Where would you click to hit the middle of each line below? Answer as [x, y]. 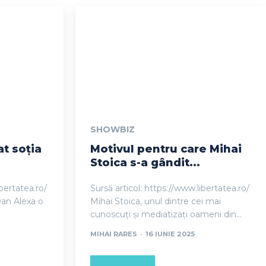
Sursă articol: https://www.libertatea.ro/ [170, 188]
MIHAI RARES [114, 234]
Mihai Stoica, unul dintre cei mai [156, 201]
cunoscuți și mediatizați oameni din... [166, 214]
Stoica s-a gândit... [145, 162]
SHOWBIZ [113, 129]
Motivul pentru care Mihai [166, 149]
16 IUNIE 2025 [170, 234]
